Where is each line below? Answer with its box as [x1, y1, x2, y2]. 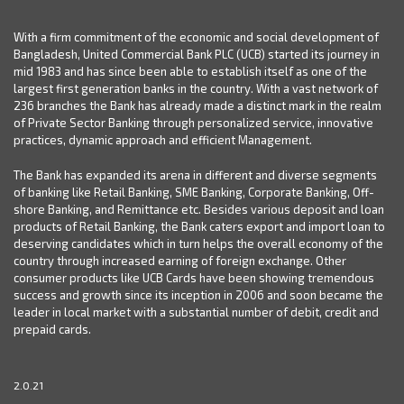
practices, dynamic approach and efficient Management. [14, 132, 312, 147]
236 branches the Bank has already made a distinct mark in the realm [14, 97, 381, 113]
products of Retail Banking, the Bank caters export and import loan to [14, 218, 385, 234]
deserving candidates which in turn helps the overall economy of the [14, 235, 383, 251]
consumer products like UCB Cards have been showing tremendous [14, 270, 374, 285]
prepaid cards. [14, 321, 91, 336]
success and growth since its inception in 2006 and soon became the [14, 287, 383, 302]
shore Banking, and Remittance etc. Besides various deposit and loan [14, 201, 384, 216]
